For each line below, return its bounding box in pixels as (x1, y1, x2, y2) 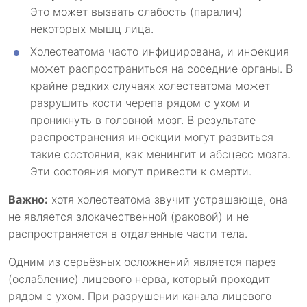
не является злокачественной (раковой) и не (8, 210, 249, 224)
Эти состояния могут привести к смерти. (30, 164, 251, 179)
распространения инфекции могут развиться (30, 130, 273, 145)
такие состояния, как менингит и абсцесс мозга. (30, 147, 291, 162)
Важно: (8, 193, 48, 207)
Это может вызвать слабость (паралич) (30, 5, 243, 19)
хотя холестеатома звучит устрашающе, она (48, 193, 288, 207)
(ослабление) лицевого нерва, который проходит (8, 272, 270, 286)
